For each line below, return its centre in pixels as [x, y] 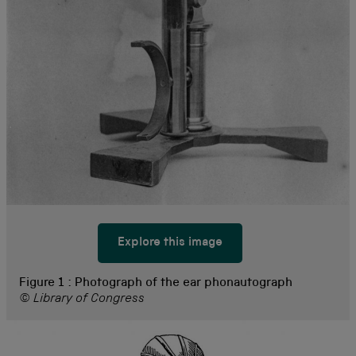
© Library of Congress [82, 299]
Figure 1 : [47, 283]
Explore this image [170, 243]
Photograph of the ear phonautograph [184, 283]
